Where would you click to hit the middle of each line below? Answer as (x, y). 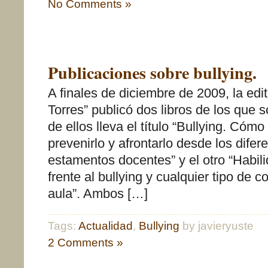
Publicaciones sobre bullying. (152, 73)
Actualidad (106, 226)
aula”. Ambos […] (98, 194)
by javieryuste (217, 226)
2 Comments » (86, 243)
